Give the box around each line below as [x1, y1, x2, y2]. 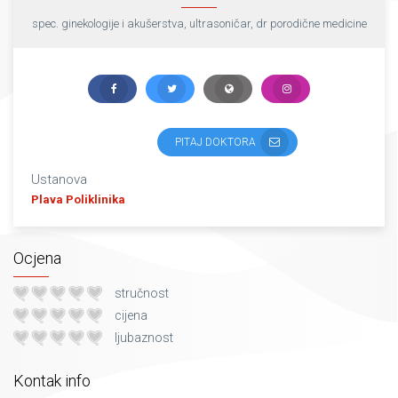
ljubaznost [115, 330, 173, 345]
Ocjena [13, 249, 61, 267]
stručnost [115, 286, 169, 300]
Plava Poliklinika [31, 193, 125, 206]
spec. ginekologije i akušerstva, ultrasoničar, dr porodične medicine [31, 17, 367, 30]
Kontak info [13, 371, 91, 390]
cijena [115, 308, 147, 322]
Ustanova [31, 171, 87, 187]
